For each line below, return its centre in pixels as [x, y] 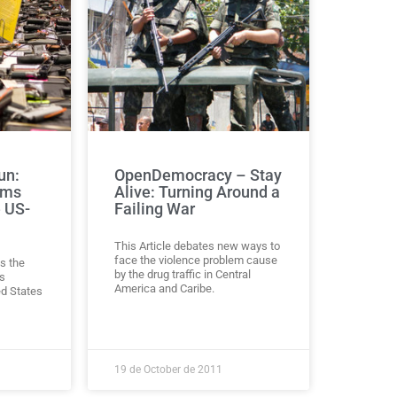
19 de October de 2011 [169, 369]
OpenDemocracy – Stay [198, 175]
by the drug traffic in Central [183, 274]
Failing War [155, 208]
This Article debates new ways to [198, 245]
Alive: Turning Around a [198, 191]
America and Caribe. [165, 288]
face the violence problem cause [196, 260]
